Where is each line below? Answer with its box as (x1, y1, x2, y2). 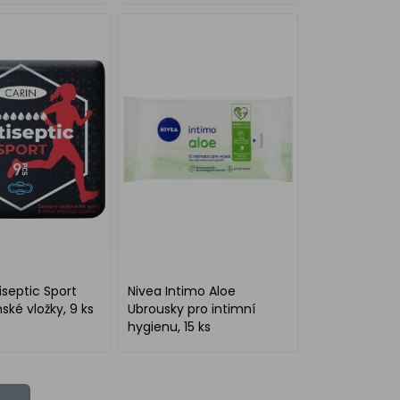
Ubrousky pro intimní (128, 300, 256, 318)
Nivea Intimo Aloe (128, 282, 237, 300)
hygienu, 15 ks (128, 318, 212, 336)
